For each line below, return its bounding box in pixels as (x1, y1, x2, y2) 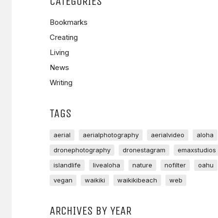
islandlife (54, 161, 81, 169)
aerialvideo (151, 130, 184, 139)
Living (50, 47, 69, 57)
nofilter (164, 161, 186, 169)
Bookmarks (50, 17, 88, 27)
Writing (50, 77, 73, 87)
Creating (50, 32, 78, 42)
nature (132, 161, 152, 169)
